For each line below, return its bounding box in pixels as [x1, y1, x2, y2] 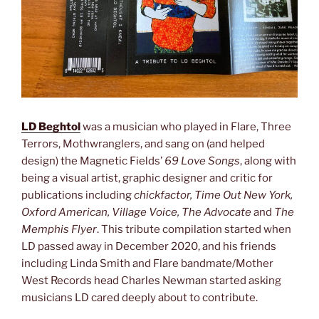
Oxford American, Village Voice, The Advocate [21, 206, 251, 219]
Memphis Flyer [21, 223, 97, 236]
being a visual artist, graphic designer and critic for [21, 172, 273, 185]
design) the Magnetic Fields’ [21, 155, 164, 168]
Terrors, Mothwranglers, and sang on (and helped [21, 137, 265, 151]
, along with [240, 155, 296, 168]
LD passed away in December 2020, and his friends [21, 240, 276, 253]
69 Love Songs [164, 155, 240, 168]
